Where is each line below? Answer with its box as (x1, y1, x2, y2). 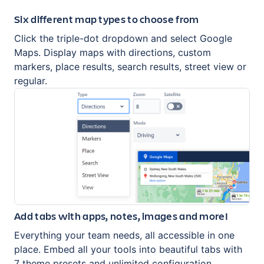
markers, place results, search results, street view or (14, 60, 246, 72)
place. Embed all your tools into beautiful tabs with (14, 243, 242, 256)
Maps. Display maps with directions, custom (14, 46, 211, 58)
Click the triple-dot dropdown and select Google (14, 32, 232, 44)
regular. (14, 74, 47, 87)
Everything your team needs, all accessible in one (14, 229, 235, 242)
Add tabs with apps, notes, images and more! (14, 209, 228, 223)
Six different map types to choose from (14, 11, 199, 26)
